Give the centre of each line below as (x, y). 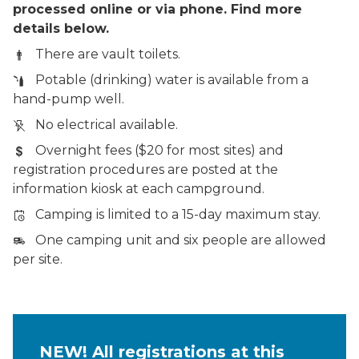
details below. (61, 28)
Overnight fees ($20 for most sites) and (155, 150)
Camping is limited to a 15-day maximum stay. (173, 214)
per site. (38, 259)
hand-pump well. (69, 99)
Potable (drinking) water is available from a (167, 79)
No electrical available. (102, 124)
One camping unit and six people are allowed (176, 240)
